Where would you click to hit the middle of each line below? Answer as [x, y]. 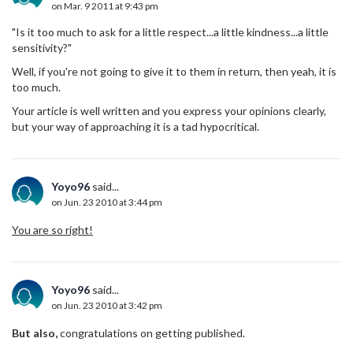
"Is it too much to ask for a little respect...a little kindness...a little [170, 32]
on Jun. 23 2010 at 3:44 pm [107, 203]
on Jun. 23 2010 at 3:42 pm [107, 306]
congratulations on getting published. [152, 333]
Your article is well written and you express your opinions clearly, [169, 111]
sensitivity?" [42, 48]
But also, [36, 333]
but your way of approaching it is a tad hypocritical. [136, 127]
